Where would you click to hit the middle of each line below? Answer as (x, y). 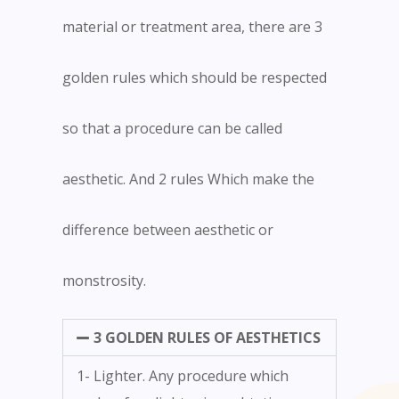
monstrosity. (104, 281)
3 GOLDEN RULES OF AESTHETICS (208, 338)
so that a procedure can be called (172, 129)
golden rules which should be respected (195, 78)
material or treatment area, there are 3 (192, 27)
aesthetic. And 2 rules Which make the (188, 179)
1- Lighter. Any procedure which (183, 376)
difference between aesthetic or (168, 230)
